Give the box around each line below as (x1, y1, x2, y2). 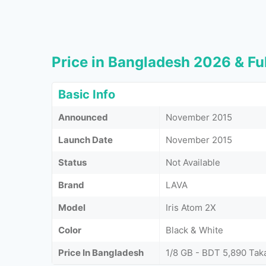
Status (58, 157, 87, 168)
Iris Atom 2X (166, 202, 216, 213)
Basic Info (58, 87, 115, 102)
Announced (58, 112, 108, 123)
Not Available (166, 157, 220, 168)
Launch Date (58, 134, 113, 145)
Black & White (166, 224, 223, 236)
